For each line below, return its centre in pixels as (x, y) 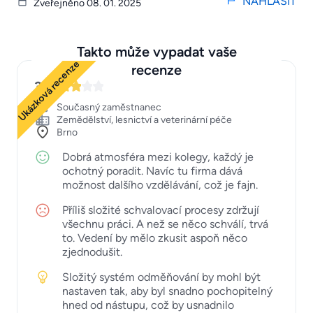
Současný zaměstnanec (109, 107)
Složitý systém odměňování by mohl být (161, 277)
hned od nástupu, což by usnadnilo (148, 305)
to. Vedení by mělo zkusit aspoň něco (155, 238)
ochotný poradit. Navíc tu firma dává (152, 170)
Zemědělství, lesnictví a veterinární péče (144, 119)
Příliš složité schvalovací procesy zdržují (161, 210)
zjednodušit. (92, 252)
